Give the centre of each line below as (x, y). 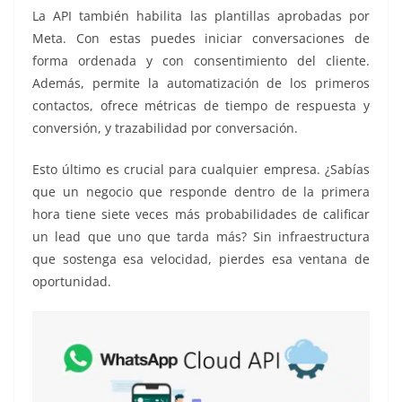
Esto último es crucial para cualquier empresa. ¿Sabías (201, 170)
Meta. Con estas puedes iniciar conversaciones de (201, 39)
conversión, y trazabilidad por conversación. (165, 128)
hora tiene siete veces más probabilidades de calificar (201, 214)
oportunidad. (72, 282)
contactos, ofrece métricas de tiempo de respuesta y (201, 106)
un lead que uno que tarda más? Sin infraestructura (201, 237)
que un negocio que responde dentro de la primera (201, 192)
